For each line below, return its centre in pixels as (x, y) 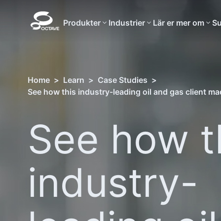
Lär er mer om (179, 23)
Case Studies (123, 80)
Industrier (127, 23)
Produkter (82, 23)
